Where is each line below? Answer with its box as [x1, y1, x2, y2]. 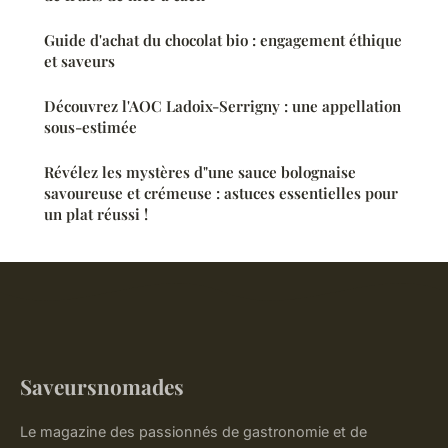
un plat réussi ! [44, 203, 148, 224]
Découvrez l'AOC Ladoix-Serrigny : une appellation [44, 95, 401, 116]
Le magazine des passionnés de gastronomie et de [20, 422, 367, 440]
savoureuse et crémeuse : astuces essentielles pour [44, 182, 398, 203]
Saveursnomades [20, 371, 184, 400]
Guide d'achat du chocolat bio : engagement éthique [44, 29, 402, 50]
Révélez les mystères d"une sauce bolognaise [44, 161, 356, 182]
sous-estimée [44, 116, 137, 137]
